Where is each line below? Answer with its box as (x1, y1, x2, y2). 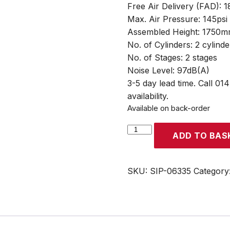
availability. (127, 91, 168, 101)
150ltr (126, 162, 148, 172)
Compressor (126, 213, 175, 223)
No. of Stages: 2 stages (127, 52, 217, 63)
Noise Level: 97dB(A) (127, 65, 209, 75)
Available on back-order (127, 104, 210, 113)
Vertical (126, 175, 156, 185)
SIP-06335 (149, 166, 191, 176)
